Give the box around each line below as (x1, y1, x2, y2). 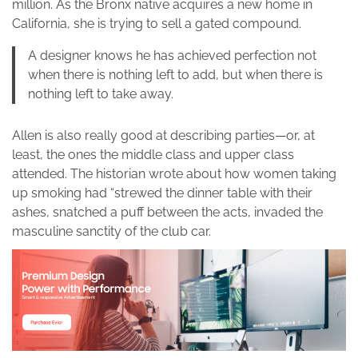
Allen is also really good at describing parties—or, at (12, 127, 315, 143)
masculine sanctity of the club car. (12, 223, 211, 239)
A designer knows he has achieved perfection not (28, 47, 316, 63)
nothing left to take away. (28, 86, 173, 101)
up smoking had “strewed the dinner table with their (12, 185, 312, 201)
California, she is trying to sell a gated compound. (12, 15, 301, 31)
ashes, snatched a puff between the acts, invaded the (12, 204, 323, 220)
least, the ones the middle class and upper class (12, 146, 294, 162)
